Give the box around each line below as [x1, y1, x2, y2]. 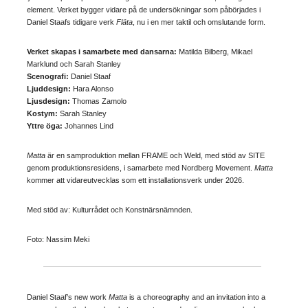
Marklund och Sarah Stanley [27, 59, 121, 68]
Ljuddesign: [27, 84, 71, 93]
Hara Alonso [71, 84, 113, 93]
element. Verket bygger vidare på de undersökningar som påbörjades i [27, 5, 261, 14]
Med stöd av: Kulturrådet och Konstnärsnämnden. [27, 205, 192, 214]
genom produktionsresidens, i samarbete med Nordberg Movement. [27, 163, 254, 172]
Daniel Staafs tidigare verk [27, 17, 116, 26]
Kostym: [27, 109, 58, 118]
